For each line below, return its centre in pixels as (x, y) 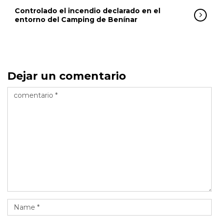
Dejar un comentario (67, 76)
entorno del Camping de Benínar (76, 20)
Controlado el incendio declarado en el (88, 11)
